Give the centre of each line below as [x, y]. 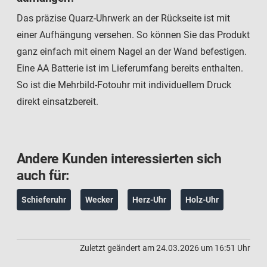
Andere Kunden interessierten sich [119, 159]
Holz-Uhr [202, 199]
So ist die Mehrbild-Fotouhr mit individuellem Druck [124, 85]
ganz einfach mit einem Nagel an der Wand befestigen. [132, 51]
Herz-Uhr [149, 199]
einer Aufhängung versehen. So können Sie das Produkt [133, 35]
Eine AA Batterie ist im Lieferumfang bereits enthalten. [130, 68]
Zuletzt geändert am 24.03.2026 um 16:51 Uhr [165, 248]
